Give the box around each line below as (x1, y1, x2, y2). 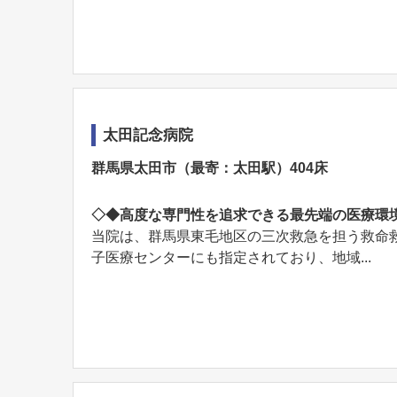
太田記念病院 (103, 127, 193, 144)
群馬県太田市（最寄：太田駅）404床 (91, 160, 328, 175)
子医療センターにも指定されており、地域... (91, 250, 371, 265)
